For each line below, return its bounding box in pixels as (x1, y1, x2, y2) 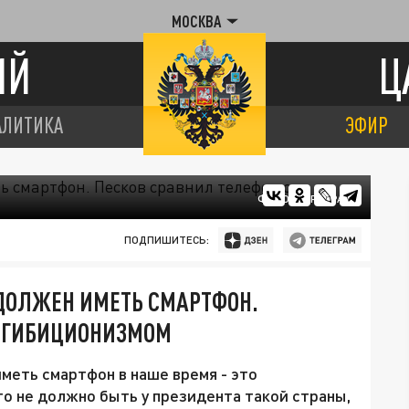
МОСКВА (171, 12, 221, 30)
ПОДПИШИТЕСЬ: (123, 233, 209, 246)
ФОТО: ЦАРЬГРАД (257, 192, 352, 205)
